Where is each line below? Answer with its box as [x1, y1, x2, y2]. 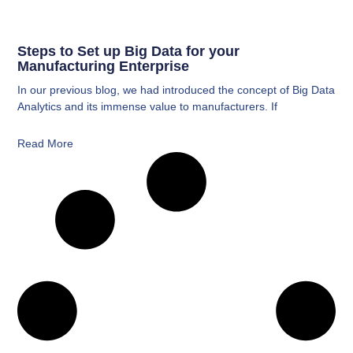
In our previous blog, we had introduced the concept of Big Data [17, 83, 336, 96]
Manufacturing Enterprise [17, 58, 190, 74]
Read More [17, 136, 74, 150]
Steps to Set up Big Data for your [17, 43, 240, 59]
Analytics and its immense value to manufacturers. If [17, 99, 278, 113]
